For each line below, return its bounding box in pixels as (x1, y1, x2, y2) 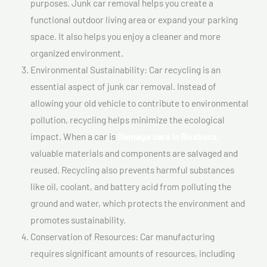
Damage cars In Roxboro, (117, 130, 219, 142)
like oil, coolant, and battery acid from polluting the (30, 180, 231, 192)
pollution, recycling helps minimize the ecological (30, 113, 225, 125)
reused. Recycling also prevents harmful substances (30, 163, 234, 175)
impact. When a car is (30, 130, 117, 142)
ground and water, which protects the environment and (30, 197, 245, 209)
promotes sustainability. (30, 213, 126, 225)
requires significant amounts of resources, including (30, 247, 235, 259)
